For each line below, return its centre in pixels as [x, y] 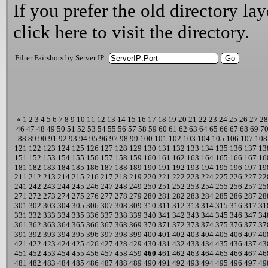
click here [50, 32]
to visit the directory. [168, 32]
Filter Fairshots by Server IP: [61, 58]
